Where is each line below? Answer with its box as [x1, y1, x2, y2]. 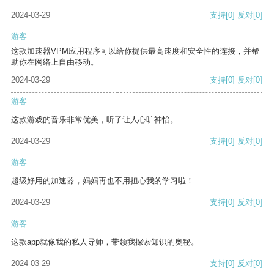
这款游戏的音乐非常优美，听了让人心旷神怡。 [11, 115, 178, 125]
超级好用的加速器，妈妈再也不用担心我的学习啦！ [11, 176, 194, 186]
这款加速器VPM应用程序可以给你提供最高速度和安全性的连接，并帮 [11, 46, 259, 56]
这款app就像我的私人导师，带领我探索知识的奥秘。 [11, 237, 199, 247]
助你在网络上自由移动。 [11, 57, 98, 67]
